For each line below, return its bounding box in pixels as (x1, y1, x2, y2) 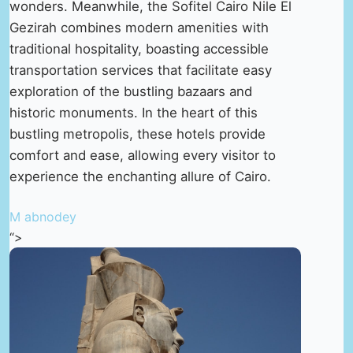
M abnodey (9, 208, 76, 225)
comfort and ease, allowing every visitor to (9, 147, 276, 163)
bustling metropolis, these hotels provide (9, 125, 266, 142)
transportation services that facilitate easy (9, 61, 272, 78)
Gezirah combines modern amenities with (9, 19, 269, 35)
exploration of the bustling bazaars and (9, 83, 252, 99)
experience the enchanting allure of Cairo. (9, 168, 271, 184)
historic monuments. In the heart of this (9, 104, 258, 121)
